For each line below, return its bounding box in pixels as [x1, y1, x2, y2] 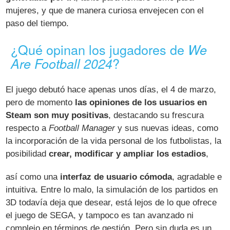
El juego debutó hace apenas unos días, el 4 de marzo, [6, 85, 217, 95]
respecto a [6, 123, 49, 133]
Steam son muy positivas [6, 110, 109, 121]
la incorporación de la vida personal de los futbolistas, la [6, 136, 222, 146]
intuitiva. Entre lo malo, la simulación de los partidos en [6, 185, 218, 195]
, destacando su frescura [108, 110, 204, 121]
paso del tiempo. [6, 18, 69, 29]
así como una [6, 172, 61, 182]
